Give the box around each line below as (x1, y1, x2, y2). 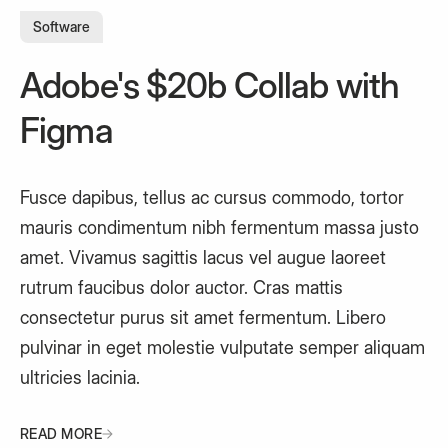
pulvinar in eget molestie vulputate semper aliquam (20, 337, 425, 358)
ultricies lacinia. (20, 367, 140, 388)
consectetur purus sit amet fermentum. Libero (20, 307, 386, 328)
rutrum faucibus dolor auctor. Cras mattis (20, 277, 343, 298)
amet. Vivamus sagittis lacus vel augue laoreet (20, 247, 386, 268)
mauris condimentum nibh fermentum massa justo (20, 217, 419, 238)
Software (33, 18, 90, 35)
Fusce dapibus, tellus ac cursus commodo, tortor (20, 187, 404, 208)
